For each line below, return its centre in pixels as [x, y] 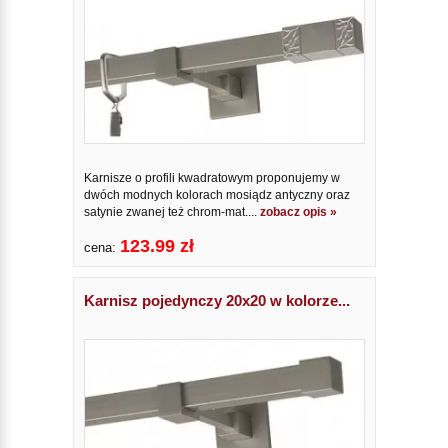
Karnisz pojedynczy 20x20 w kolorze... [216, 300]
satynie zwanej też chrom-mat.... [171, 211]
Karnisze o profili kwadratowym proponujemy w [211, 177]
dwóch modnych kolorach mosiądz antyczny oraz [216, 194]
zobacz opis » [298, 211]
